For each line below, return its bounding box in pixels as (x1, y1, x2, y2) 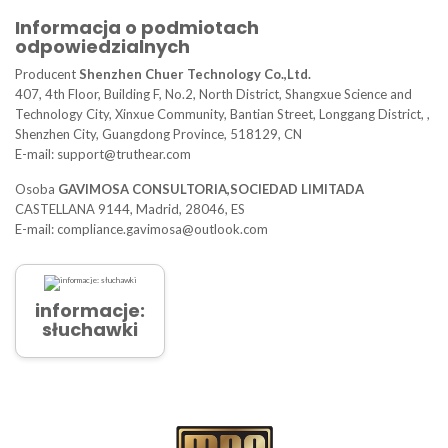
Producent (15, 66, 79, 83)
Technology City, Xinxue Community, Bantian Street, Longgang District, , (15, 106, 430, 123)
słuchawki (42, 317, 138, 343)
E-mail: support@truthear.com (15, 146, 191, 163)
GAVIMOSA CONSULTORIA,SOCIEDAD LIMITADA (58, 181, 364, 198)
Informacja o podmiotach (15, 15, 259, 41)
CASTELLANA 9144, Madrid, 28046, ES (15, 201, 245, 218)
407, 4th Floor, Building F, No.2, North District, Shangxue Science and (15, 86, 412, 103)
